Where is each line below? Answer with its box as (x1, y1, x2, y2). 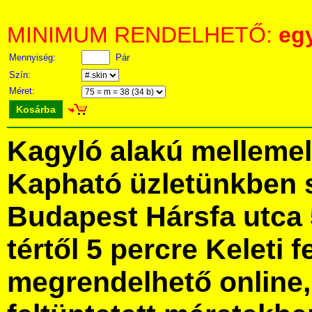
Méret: (9, 86, 38, 96)
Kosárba (16, 104, 56, 115)
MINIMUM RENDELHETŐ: (7, 22, 279, 47)
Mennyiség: (9, 52, 58, 63)
